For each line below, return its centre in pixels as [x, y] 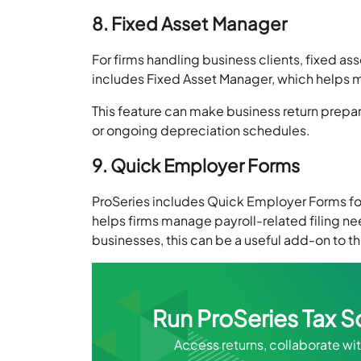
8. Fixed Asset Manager [190, 23]
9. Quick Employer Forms [196, 165]
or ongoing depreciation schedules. [201, 130]
